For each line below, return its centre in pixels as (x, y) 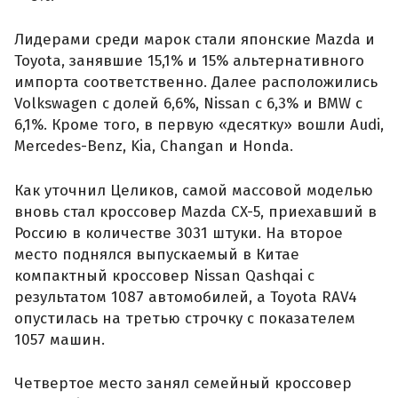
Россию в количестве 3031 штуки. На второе (179, 233)
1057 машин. (60, 339)
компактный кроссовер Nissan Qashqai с (164, 275)
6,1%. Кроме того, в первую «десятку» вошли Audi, (199, 125)
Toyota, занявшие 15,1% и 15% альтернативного (189, 61)
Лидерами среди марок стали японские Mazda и (195, 40)
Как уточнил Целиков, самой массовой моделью (194, 190)
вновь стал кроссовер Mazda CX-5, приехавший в (195, 211)
